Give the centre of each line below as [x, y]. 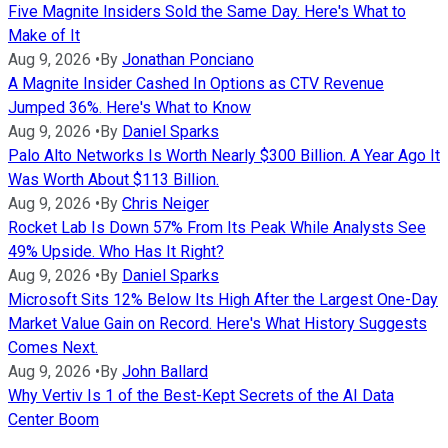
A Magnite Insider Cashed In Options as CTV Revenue [196, 84]
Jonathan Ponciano [188, 60]
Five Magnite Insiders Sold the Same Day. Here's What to [207, 12]
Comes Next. [53, 348]
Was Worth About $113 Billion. [113, 180]
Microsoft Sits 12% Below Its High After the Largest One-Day [223, 300]
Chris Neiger [165, 204]
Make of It [44, 36]
